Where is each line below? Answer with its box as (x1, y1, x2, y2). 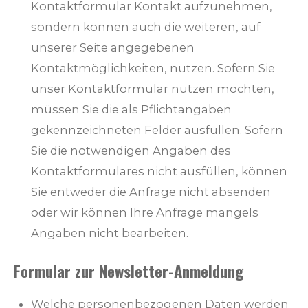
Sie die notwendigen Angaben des (31, 144, 231, 158)
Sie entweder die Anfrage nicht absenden (31, 185, 271, 199)
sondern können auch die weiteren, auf (31, 20, 261, 34)
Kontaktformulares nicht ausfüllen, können (31, 164, 287, 179)
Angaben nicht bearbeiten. (31, 226, 188, 241)
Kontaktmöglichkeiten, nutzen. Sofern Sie (31, 61, 275, 76)
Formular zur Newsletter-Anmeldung (14, 259, 243, 283)
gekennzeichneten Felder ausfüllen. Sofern (31, 123, 283, 137)
